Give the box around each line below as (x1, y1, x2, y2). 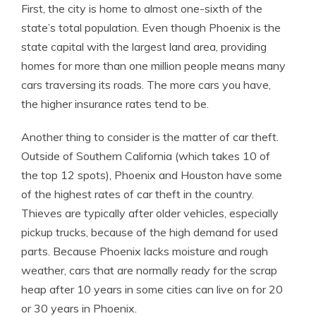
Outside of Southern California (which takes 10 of (21, 149, 270, 163)
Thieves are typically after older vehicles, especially (21, 206, 279, 220)
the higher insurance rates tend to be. (21, 97, 209, 111)
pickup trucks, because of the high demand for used (21, 225, 278, 239)
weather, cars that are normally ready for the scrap (21, 263, 277, 277)
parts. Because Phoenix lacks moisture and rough (21, 244, 268, 258)
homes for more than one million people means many (21, 59, 286, 73)
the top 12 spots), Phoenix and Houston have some (21, 168, 282, 182)
